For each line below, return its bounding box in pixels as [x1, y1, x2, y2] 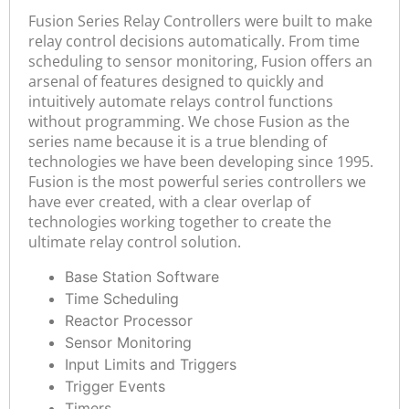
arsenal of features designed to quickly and [28, 71, 324, 92]
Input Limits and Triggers [65, 354, 236, 373]
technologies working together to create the [28, 212, 331, 233]
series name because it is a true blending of [28, 131, 327, 152]
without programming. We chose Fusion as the [28, 111, 350, 132]
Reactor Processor [65, 310, 193, 330]
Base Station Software [65, 267, 219, 286]
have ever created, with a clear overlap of [28, 192, 310, 213]
